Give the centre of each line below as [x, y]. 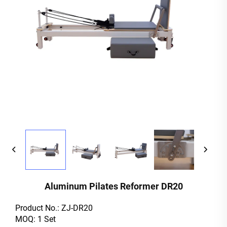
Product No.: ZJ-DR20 [54, 208]
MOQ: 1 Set [35, 219]
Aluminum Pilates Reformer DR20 [113, 186]
